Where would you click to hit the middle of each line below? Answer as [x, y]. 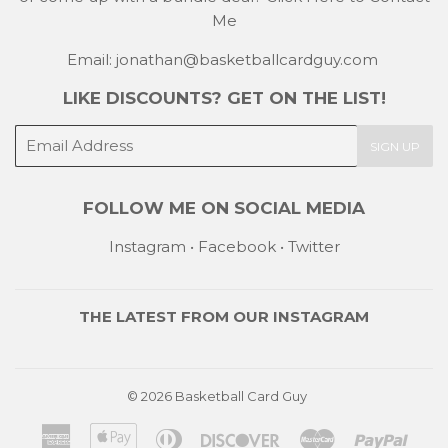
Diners [206, 434]
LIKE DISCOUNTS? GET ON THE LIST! [224, 97]
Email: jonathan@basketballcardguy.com [224, 59]
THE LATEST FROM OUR [176, 316]
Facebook [236, 246]
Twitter [313, 246]
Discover [312, 434]
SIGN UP [395, 146]
